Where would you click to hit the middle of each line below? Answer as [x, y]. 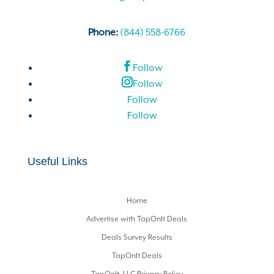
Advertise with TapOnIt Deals [137, 219]
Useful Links [57, 161]
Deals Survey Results [137, 237]
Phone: [104, 32]
